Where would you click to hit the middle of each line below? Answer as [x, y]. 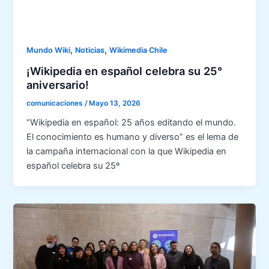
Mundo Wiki [49, 50]
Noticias [90, 50]
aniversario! [58, 84]
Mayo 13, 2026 [115, 103]
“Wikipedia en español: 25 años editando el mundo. [131, 123]
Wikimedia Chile [139, 50]
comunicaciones [56, 103]
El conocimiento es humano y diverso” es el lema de [133, 137]
